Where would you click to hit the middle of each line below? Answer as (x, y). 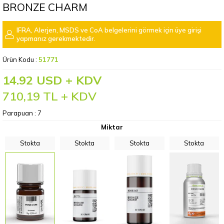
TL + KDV (68, 96)
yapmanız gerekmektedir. (56, 38)
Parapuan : (20, 113)
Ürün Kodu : (20, 59)
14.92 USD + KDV (52, 80)
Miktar (112, 127)
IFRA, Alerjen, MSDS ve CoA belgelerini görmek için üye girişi (109, 30)
